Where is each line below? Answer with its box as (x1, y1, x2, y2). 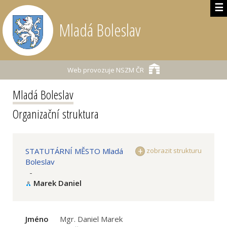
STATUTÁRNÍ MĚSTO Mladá (25, 146, 123, 156)
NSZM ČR (115, 65, 144, 74)
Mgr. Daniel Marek (60, 214, 123, 224)
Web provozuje (67, 65, 115, 74)
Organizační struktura (13, 105, 99, 122)
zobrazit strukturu (145, 146, 202, 155)
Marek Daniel (33, 178, 82, 188)
